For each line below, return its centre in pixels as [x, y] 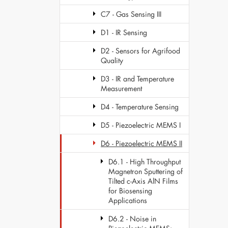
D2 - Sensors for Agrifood [140, 51]
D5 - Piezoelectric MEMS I [141, 125]
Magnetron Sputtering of [146, 171]
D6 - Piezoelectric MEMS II [141, 143]
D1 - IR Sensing [124, 32]
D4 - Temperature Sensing [140, 107]
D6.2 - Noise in [132, 219]
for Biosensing [130, 191]
